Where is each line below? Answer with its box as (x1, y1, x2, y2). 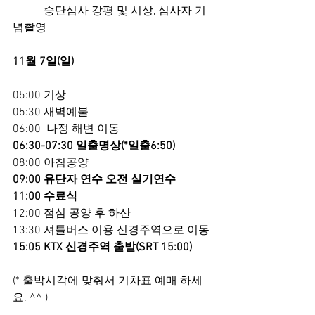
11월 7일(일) (13, 55, 74, 69)
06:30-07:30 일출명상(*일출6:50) (13, 139, 175, 153)
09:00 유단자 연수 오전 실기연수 (13, 173, 176, 187)
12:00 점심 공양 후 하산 (13, 207, 131, 221)
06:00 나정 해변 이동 (13, 122, 120, 136)
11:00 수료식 (13, 190, 77, 204)
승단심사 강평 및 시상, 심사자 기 (13, 4, 44, 18)
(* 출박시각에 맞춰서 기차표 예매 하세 (13, 274, 202, 288)
